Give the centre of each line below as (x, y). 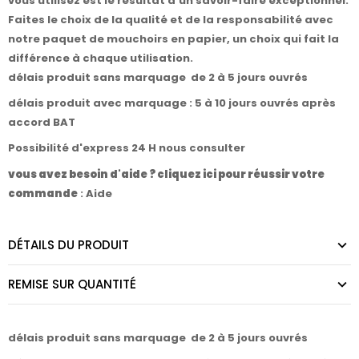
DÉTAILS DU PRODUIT (69, 244)
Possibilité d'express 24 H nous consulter (128, 148)
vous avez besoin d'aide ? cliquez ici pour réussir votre (166, 174)
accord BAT (42, 123)
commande (43, 193)
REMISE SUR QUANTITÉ (72, 284)
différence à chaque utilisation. (101, 58)
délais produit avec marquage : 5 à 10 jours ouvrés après (172, 103)
